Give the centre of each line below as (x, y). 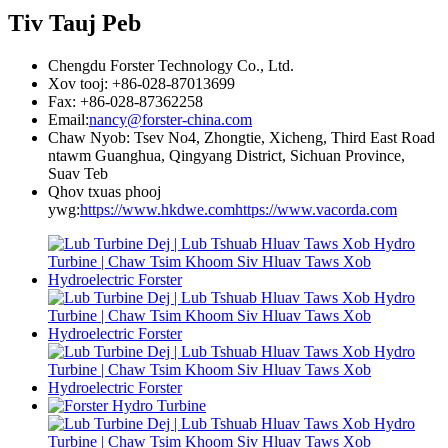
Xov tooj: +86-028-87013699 (141, 84)
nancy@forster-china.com (170, 120)
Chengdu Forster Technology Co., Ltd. (171, 66)
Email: (68, 120)
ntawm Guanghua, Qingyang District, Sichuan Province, (226, 156)
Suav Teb (78, 174)
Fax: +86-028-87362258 (125, 102)
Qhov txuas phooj (104, 192)
